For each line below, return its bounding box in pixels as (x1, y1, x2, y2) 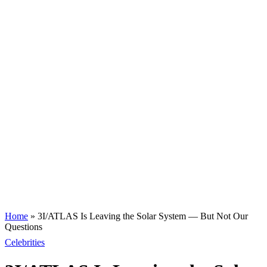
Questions (5, 222, 42, 232)
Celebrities (5, 237, 45, 247)
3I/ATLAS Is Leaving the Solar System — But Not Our (38, 211, 248, 221)
